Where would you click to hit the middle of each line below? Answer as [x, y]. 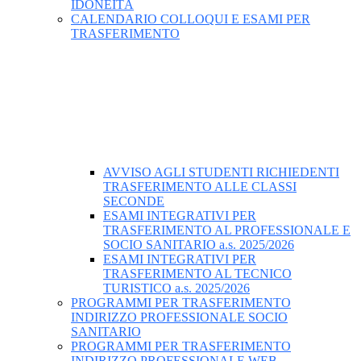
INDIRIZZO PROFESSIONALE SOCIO [179, 317]
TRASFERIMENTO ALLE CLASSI [200, 187]
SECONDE [134, 201]
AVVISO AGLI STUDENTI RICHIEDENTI [221, 172]
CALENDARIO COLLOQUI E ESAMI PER [191, 19]
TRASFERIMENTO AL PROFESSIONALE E [227, 230]
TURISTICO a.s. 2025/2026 [176, 288]
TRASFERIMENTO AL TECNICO [197, 274]
